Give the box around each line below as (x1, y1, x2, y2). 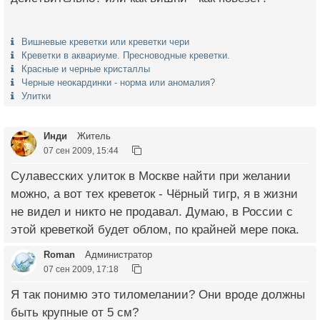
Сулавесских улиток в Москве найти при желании (11, 169, 291, 183)
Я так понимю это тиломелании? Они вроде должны (11, 288, 305, 301)
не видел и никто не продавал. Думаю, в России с (11, 205, 293, 219)
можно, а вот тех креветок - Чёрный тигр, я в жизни (11, 187, 298, 201)
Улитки (21, 91, 51, 101)
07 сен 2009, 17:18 (44, 264, 119, 274)
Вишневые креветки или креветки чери (21, 36, 189, 47)
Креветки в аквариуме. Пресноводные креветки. (21, 50, 230, 61)
